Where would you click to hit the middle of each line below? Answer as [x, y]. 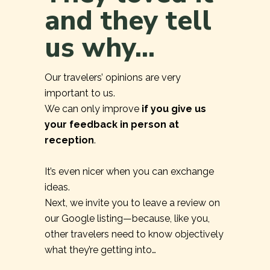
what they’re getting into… [100, 250]
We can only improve [93, 109]
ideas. [57, 187]
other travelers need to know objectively [134, 234]
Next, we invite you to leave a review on [132, 203]
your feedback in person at [112, 125]
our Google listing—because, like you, [127, 219]
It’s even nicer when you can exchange [129, 172]
